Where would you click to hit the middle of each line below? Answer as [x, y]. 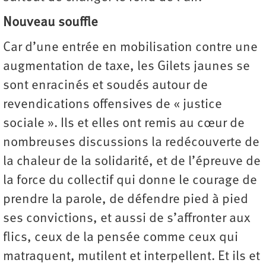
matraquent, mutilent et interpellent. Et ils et [132, 256]
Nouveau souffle [52, 23]
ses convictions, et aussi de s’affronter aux [127, 218]
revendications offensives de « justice [113, 104]
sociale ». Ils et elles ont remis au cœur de [124, 123]
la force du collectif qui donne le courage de [130, 180]
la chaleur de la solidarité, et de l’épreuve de [132, 161]
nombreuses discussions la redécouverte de [131, 142]
